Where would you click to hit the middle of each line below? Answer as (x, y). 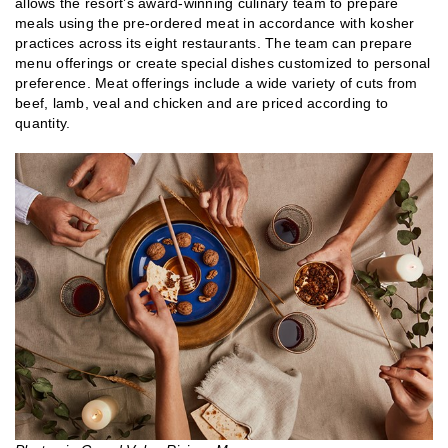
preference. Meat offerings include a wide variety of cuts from (216, 82)
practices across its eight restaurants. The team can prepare (213, 42)
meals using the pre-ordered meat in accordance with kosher (215, 22)
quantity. (43, 122)
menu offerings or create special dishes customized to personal (223, 62)
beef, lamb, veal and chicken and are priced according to (201, 102)
